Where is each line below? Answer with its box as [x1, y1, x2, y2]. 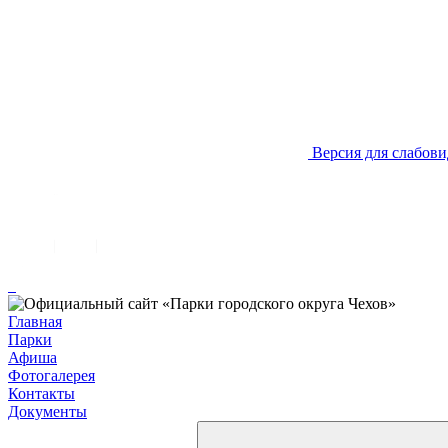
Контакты [8, 385, 75, 402]
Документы [8, 403, 87, 420]
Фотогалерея [8, 367, 95, 384]
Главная [8, 313, 62, 330]
